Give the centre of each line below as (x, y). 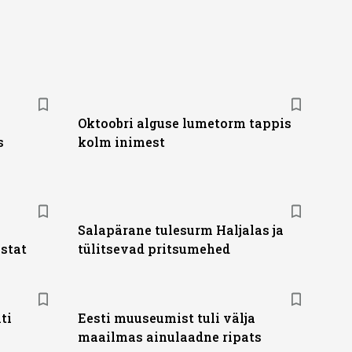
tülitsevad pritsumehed (154, 249)
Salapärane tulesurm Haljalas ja (180, 230)
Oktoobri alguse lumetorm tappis (184, 123)
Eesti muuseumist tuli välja (166, 318)
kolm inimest (121, 142)
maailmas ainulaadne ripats (169, 337)
